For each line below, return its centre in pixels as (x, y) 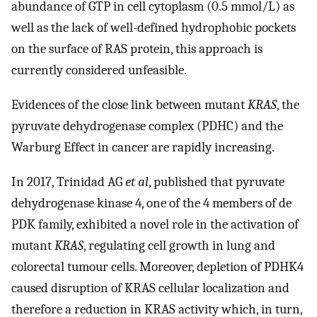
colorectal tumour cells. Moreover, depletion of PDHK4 (157, 266)
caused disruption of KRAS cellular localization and (150, 288)
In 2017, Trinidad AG (68, 181)
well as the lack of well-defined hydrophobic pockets (154, 28)
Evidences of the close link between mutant (129, 105)
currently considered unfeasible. (99, 70)
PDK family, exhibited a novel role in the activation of (155, 224)
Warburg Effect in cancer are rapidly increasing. (143, 148)
